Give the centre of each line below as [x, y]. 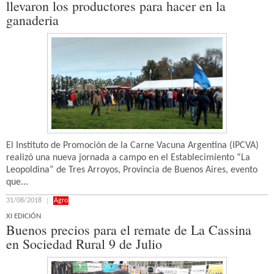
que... [17, 182]
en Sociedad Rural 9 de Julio [84, 244]
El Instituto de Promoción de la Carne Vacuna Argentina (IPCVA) [132, 146]
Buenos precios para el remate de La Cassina [131, 230]
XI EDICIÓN [24, 216]
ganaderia [32, 20]
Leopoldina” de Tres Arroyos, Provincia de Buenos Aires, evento [132, 170]
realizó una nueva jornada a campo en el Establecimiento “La [128, 158]
